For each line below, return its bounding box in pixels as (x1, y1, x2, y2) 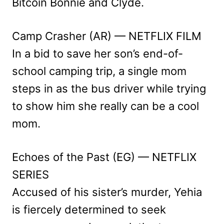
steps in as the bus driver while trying (12, 81, 206, 95)
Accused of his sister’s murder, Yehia (12, 185, 202, 198)
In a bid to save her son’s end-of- (12, 46, 183, 60)
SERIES (12, 167, 49, 181)
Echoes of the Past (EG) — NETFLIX (12, 150, 196, 163)
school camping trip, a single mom (12, 64, 186, 77)
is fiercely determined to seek (12, 202, 166, 216)
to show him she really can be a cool (12, 99, 199, 112)
